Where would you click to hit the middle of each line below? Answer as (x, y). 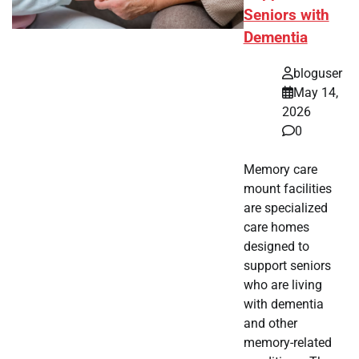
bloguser (317, 74)
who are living (282, 285)
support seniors (287, 266)
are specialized (285, 208)
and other (270, 324)
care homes (276, 228)
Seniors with (286, 16)
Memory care (280, 170)
